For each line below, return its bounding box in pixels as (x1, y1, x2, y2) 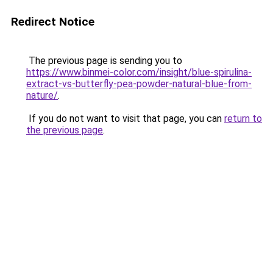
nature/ (26, 90, 58, 101)
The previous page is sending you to (26, 55, 182, 66)
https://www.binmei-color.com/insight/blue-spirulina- (26, 66, 252, 78)
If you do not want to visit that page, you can (26, 113, 224, 124)
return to (224, 113, 262, 124)
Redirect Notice (11, 15, 94, 29)
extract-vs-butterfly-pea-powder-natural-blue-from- (26, 78, 252, 90)
